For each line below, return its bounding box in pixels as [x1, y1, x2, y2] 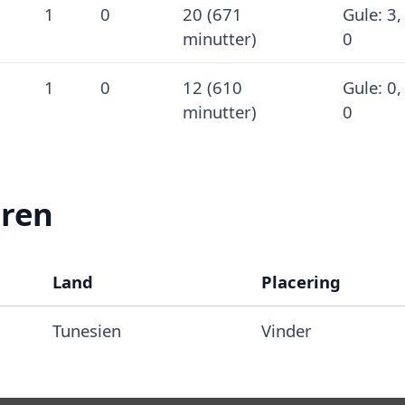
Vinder [260, 319, 312, 343]
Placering [260, 270, 341, 294]
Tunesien [52, 319, 121, 343]
